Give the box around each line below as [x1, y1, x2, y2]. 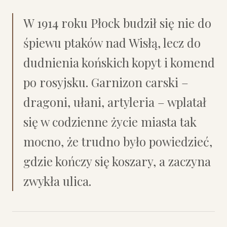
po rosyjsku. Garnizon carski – [23, 74, 188, 90]
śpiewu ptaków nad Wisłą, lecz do [23, 34, 201, 51]
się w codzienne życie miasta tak [23, 113, 197, 130]
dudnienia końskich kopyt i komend [23, 54, 215, 70]
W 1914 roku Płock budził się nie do [23, 15, 211, 31]
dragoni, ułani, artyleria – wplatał [23, 94, 206, 110]
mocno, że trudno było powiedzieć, [23, 133, 212, 149]
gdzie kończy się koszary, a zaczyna [23, 153, 211, 169]
